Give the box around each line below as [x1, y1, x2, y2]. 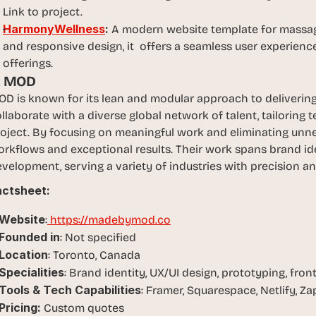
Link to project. [3, 5, 83, 18]
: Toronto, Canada [48, 248, 140, 262]
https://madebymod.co [47, 213, 171, 226]
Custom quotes [41, 301, 124, 315]
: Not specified [60, 231, 136, 244]
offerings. [3, 56, 53, 70]
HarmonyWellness [3, 22, 105, 36]
